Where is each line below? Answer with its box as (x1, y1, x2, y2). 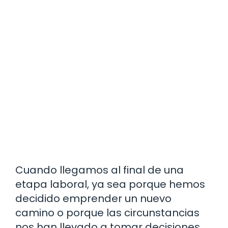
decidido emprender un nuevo (15, 191, 172, 206)
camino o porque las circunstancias (15, 206, 199, 220)
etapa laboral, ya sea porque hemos (15, 177, 205, 192)
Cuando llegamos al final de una (15, 163, 184, 178)
